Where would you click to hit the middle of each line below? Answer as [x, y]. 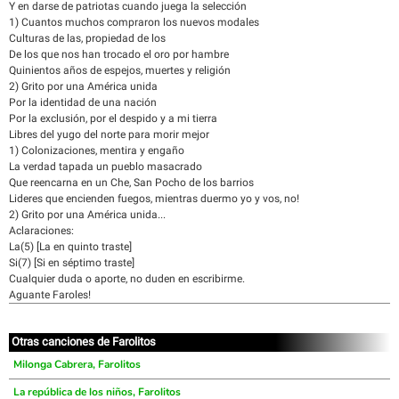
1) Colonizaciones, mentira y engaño [97, 151]
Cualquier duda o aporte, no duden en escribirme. [127, 279]
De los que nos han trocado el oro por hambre [119, 54]
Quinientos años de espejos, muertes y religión [120, 70]
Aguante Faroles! [50, 295]
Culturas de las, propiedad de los [87, 38]
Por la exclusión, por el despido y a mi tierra [113, 118]
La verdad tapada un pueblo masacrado [106, 167]
